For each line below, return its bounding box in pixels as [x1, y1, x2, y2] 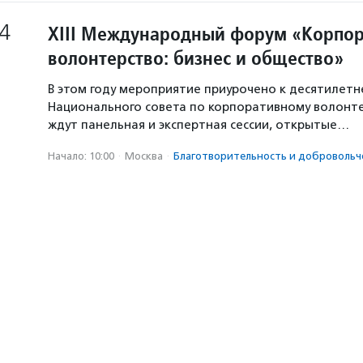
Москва [125, 150, 163, 162]
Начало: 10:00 [48, 150, 114, 162]
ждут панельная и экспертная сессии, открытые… [48, 117, 349, 132]
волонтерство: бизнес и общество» [48, 45, 344, 70]
